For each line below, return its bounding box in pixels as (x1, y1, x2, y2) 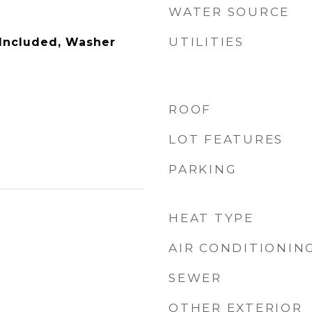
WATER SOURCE (169, 5, 290, 19)
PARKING (169, 162, 237, 176)
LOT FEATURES (169, 132, 283, 146)
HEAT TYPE (169, 211, 254, 225)
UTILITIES (169, 35, 244, 49)
